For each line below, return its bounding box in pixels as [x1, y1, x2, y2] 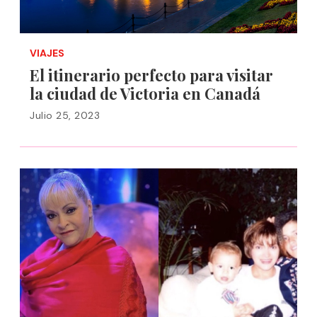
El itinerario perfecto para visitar [30, 64, 273, 86]
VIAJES [30, 47, 64, 59]
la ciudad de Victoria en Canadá [30, 83, 260, 104]
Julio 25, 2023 [30, 109, 100, 122]
